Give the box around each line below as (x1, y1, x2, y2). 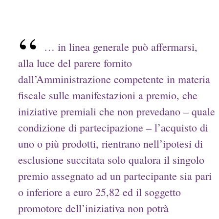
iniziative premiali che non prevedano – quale (18, 104, 216, 119)
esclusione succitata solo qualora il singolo (18, 153, 205, 167)
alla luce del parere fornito (18, 56, 132, 70)
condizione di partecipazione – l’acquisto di (18, 120, 209, 135)
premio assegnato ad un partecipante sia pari (18, 169, 212, 183)
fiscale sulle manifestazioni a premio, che (18, 88, 198, 103)
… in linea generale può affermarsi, (44, 40, 197, 54)
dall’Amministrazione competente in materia (18, 72, 211, 87)
